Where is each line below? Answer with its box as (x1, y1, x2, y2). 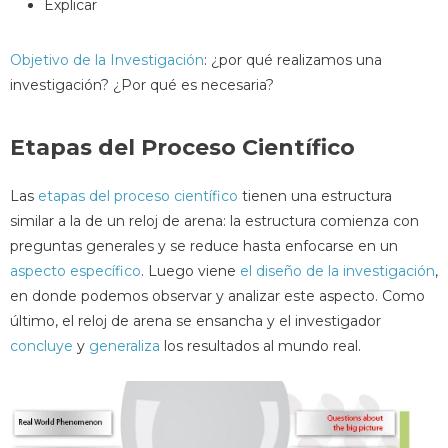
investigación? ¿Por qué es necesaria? (10, 76, 274, 95)
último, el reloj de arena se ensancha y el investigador (10, 311, 381, 330)
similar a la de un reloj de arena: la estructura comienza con (10, 211, 419, 230)
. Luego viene (141, 261, 240, 280)
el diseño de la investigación (240, 261, 435, 280)
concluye (10, 336, 73, 355)
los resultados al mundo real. (160, 336, 361, 355)
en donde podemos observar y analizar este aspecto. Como (10, 286, 425, 305)
